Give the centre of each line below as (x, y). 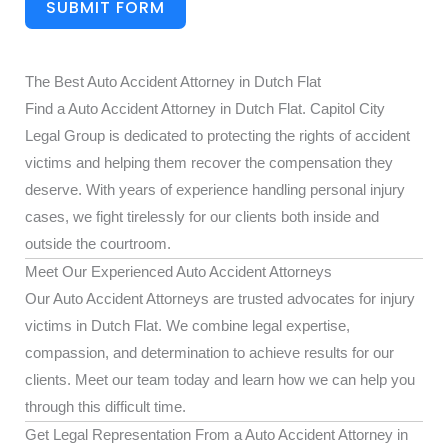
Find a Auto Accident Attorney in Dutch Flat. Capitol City (205, 109)
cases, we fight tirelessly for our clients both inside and (202, 217)
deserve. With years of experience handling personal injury (215, 190)
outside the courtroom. (98, 244)
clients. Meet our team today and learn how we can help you (220, 380)
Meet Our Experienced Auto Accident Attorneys (178, 272)
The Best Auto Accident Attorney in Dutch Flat (173, 82)
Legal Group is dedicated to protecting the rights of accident (217, 136)
